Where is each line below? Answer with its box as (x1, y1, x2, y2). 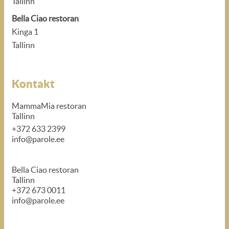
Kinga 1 (12, 27, 38, 36)
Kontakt (12, 77, 55, 90)
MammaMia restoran (12, 101, 86, 110)
